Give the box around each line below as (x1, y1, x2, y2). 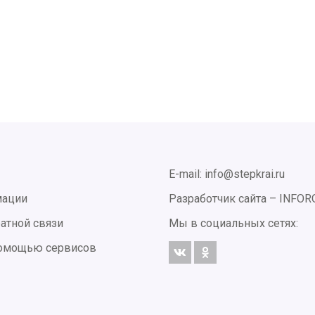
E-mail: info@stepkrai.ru (169, 167, 285, 181)
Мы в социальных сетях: (169, 216, 298, 230)
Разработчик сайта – (169, 191, 279, 205)
